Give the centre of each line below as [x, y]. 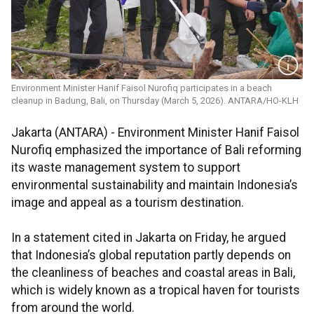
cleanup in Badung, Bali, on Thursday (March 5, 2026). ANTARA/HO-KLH [155, 101]
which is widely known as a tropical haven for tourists [156, 291]
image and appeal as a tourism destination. [128, 203]
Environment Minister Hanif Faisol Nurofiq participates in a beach [142, 88]
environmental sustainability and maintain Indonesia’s [155, 185]
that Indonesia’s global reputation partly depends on [151, 255]
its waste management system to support [126, 168]
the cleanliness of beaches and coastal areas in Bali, [153, 273]
